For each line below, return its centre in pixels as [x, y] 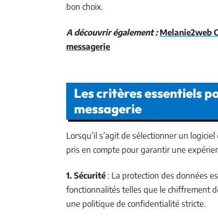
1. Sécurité [86, 175]
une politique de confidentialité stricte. [136, 203]
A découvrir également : [112, 32]
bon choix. [85, 6]
